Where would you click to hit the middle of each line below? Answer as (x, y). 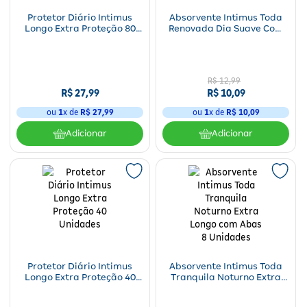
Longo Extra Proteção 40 (80, 277)
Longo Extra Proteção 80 (80, 28)
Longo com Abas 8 (226, 288)
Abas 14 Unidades (226, 39)
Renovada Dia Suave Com (226, 28)
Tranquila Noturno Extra (226, 277)
